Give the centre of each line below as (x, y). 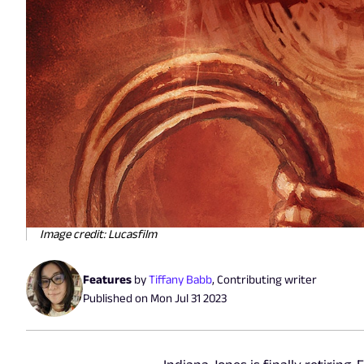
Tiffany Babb (180, 279)
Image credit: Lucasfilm (98, 233)
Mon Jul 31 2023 (188, 297)
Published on (117, 297)
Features (107, 279)
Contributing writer (267, 279)
